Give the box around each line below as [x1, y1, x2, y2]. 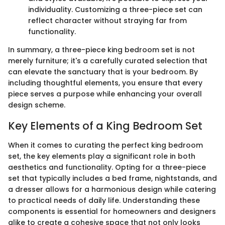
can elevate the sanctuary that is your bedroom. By [8, 67, 198, 77]
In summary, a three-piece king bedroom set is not [8, 45, 195, 55]
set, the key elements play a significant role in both [8, 151, 195, 161]
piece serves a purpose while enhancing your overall [8, 89, 202, 99]
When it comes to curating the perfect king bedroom [8, 140, 203, 150]
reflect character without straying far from [28, 16, 187, 26]
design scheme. [8, 100, 65, 110]
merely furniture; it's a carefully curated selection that [8, 56, 207, 66]
